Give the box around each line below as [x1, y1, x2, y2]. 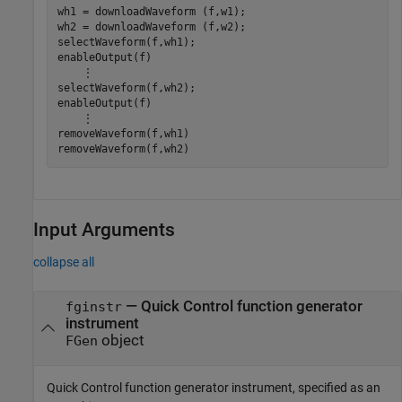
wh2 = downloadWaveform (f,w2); [57, 21, 246, 33]
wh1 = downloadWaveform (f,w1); [57, 5, 246, 18]
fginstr [65, 299, 122, 314]
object [97, 331, 144, 349]
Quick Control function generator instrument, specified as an [47, 380, 380, 395]
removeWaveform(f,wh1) [57, 127, 189, 140]
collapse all [33, 254, 94, 269]
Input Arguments [33, 218, 175, 240]
